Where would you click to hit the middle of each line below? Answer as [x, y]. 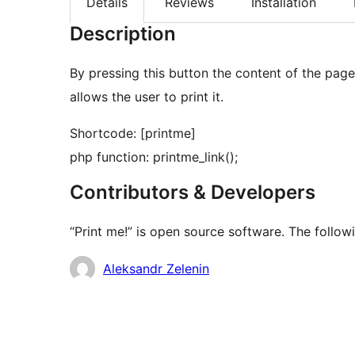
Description [123, 34]
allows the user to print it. [147, 97]
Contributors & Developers [193, 193]
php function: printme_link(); [154, 157]
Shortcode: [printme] [133, 134]
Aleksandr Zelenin [156, 269]
